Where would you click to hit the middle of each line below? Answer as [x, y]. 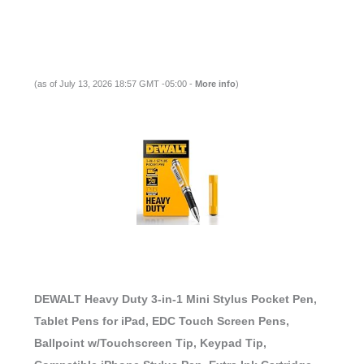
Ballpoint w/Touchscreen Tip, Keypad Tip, [150, 342]
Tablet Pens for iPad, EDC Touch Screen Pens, [161, 321]
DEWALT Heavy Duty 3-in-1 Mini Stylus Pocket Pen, [175, 299]
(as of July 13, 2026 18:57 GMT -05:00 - [114, 84]
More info [215, 84]
